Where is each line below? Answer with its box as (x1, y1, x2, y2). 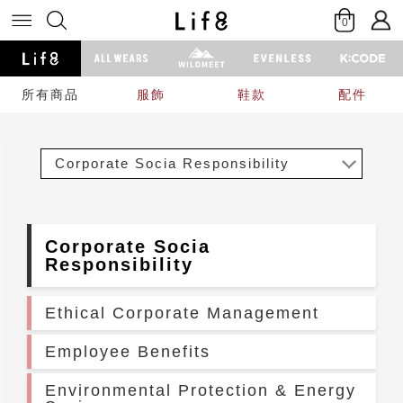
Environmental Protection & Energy (45, 381, 356, 399)
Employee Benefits (45, 343, 210, 361)
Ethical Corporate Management (45, 304, 319, 322)
